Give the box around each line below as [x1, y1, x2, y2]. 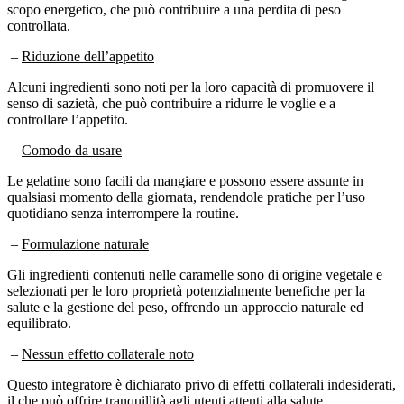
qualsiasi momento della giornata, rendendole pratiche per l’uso [7, 172, 365, 188]
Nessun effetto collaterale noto [22, 329, 194, 345]
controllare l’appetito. [7, 95, 128, 111]
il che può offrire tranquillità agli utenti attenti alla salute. [7, 376, 326, 392]
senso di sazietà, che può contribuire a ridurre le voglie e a [7, 78, 335, 95]
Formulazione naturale [22, 219, 149, 235]
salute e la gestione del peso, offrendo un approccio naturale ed [7, 282, 363, 298]
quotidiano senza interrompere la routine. [7, 188, 239, 205]
